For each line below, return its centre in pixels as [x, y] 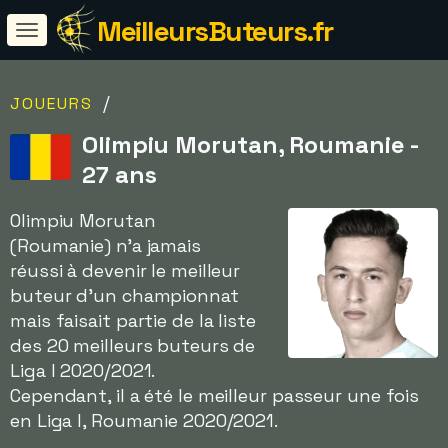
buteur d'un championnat [124, 295]
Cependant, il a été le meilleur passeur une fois [215, 395]
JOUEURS [51, 103]
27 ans [119, 174]
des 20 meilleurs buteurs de [133, 345]
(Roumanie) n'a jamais [105, 245]
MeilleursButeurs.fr [215, 31]
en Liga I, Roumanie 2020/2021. [144, 420]
